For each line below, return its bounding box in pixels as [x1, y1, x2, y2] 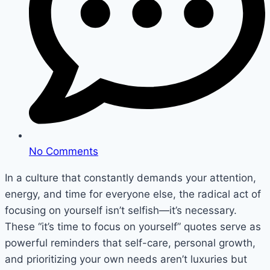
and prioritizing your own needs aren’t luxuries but [5, 253, 247, 266]
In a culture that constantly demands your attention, [5, 172, 256, 184]
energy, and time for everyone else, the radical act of [5, 188, 261, 201]
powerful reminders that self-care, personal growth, [5, 237, 256, 250]
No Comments [29, 145, 98, 158]
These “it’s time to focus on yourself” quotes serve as [5, 221, 261, 233]
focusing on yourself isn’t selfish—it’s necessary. [5, 204, 237, 217]
